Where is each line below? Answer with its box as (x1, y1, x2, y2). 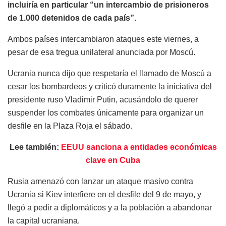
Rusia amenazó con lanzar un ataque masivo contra (8, 177, 193, 186)
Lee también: (9, 143, 61, 152)
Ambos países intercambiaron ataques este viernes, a (8, 35, 199, 44)
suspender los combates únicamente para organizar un (8, 108, 204, 118)
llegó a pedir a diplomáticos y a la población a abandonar (8, 203, 212, 212)
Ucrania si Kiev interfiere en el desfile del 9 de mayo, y (8, 190, 201, 199)
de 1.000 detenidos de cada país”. (8, 14, 136, 23)
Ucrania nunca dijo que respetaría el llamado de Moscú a (8, 69, 211, 78)
